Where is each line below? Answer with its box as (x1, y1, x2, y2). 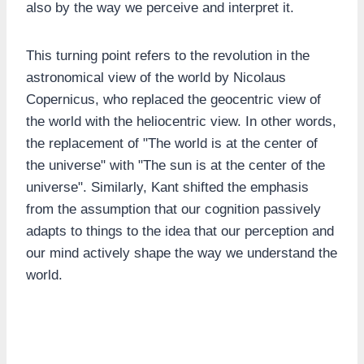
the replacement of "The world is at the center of (26, 136, 318, 152)
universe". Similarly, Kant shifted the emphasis (26, 180, 309, 196)
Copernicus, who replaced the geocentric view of (26, 92, 321, 108)
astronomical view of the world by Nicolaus (26, 70, 286, 86)
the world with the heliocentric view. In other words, (26, 114, 336, 130)
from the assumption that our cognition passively (26, 201, 321, 218)
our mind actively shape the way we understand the (26, 245, 337, 262)
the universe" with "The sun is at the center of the (26, 158, 325, 174)
